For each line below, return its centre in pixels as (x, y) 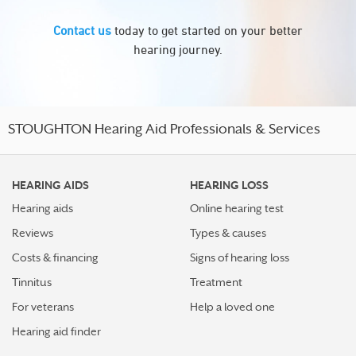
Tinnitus (32, 282)
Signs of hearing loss (240, 257)
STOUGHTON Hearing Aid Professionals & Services (164, 130)
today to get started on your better (207, 30)
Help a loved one (232, 307)
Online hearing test (237, 208)
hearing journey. (178, 49)
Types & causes (228, 233)
